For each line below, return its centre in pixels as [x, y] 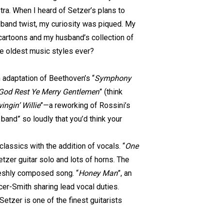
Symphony [113, 78]
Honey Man [98, 173]
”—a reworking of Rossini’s [85, 105]
